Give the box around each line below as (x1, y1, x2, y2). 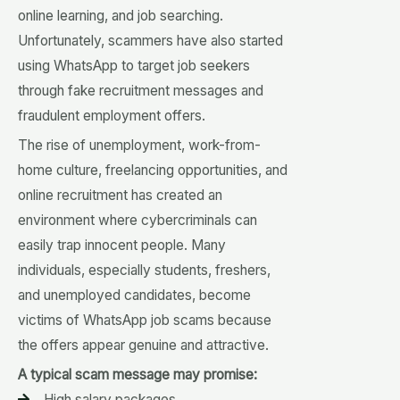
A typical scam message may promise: (18, 365, 257, 383)
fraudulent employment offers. (18, 106, 205, 124)
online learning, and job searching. (18, 6, 223, 24)
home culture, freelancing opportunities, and (18, 161, 287, 179)
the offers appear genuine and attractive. (18, 336, 269, 354)
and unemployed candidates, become (18, 286, 251, 304)
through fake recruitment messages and (18, 81, 263, 99)
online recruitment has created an (18, 186, 222, 204)
